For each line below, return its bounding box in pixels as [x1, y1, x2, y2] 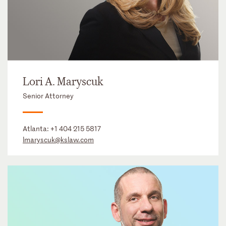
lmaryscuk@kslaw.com [23, 135, 94, 145]
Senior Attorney [23, 91, 74, 101]
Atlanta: [23, 124, 50, 134]
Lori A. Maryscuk [23, 75, 103, 89]
